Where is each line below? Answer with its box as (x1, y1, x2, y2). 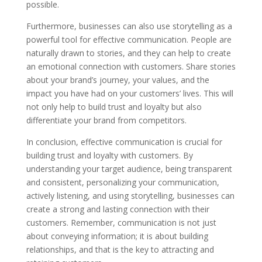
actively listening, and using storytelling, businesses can (26, 190, 235, 201)
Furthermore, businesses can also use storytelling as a (26, 20, 232, 32)
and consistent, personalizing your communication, (26, 177, 219, 188)
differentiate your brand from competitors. (26, 115, 187, 126)
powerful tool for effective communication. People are (26, 34, 232, 45)
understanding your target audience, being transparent (26, 163, 232, 174)
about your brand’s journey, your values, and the (26, 74, 209, 85)
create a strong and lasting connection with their (26, 204, 209, 215)
